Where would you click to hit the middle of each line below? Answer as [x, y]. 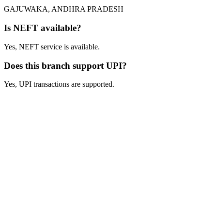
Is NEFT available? [43, 28]
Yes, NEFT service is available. [52, 46]
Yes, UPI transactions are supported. [59, 84]
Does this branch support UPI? [65, 65]
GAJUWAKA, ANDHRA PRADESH [64, 9]
